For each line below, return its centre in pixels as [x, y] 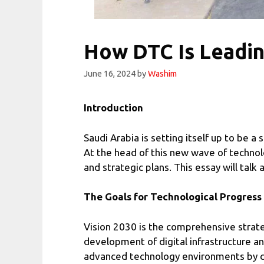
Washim [162, 74]
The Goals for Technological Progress [173, 197]
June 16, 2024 [110, 74]
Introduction [115, 108]
